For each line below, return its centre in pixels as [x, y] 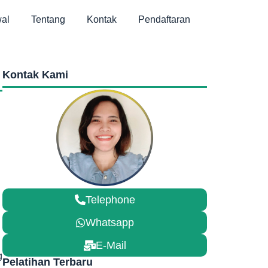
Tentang [48, 19]
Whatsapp [109, 222]
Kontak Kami [35, 75]
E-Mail [111, 245]
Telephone [110, 200]
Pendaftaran [164, 19]
